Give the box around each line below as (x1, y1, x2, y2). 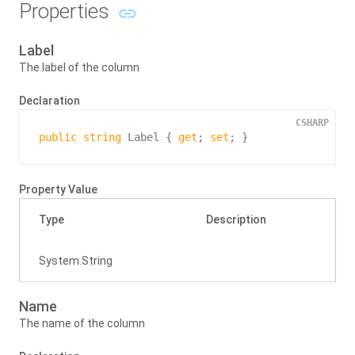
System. (39, 254, 82, 267)
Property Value (19, 183, 97, 196)
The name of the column (19, 317, 145, 330)
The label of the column (19, 61, 139, 74)
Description (206, 213, 266, 226)
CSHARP (296, 117, 329, 128)
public (39, 131, 77, 143)
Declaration (19, 94, 80, 107)
